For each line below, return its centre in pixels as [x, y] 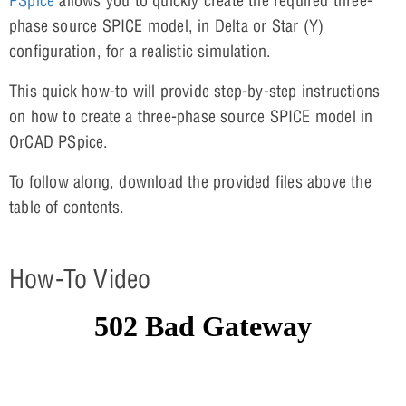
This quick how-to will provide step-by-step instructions [195, 91]
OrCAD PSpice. [59, 141]
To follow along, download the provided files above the [190, 181]
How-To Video [80, 278]
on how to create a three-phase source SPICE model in [191, 116]
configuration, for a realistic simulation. [140, 51]
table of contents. [67, 207]
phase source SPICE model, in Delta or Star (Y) [167, 25]
